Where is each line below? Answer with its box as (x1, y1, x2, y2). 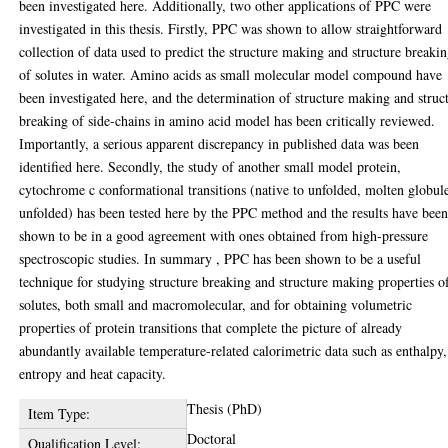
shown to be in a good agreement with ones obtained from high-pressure (19, 226, 429, 245)
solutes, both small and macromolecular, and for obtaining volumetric (19, 295, 413, 314)
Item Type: (27, 404, 90, 423)
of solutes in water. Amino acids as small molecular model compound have (19, 65, 443, 84)
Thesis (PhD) (187, 399, 263, 418)
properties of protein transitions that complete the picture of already (19, 318, 403, 337)
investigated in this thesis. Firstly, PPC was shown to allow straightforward (19, 19, 443, 38)
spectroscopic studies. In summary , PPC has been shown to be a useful (19, 249, 422, 268)
